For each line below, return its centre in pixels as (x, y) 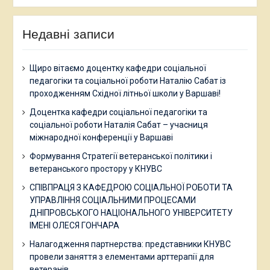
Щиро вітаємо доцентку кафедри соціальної (118, 68)
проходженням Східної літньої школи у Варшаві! (125, 93)
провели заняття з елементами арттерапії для (121, 256)
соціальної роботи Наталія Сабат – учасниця (118, 124)
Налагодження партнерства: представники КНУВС (130, 244)
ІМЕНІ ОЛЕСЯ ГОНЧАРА (74, 225)
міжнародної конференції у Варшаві (101, 137)
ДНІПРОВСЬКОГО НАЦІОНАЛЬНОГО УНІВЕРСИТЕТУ (131, 212)
